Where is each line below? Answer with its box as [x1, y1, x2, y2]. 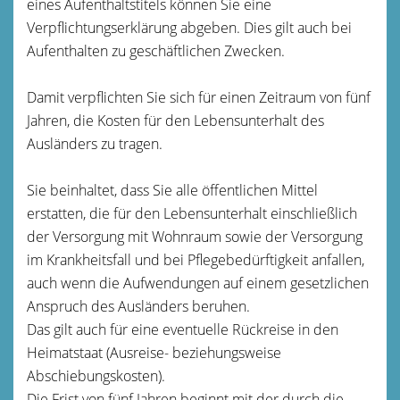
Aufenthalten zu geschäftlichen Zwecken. [27, 40, 285, 61]
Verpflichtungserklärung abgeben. [27, 17, 244, 37]
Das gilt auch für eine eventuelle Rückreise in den [27, 319, 338, 339]
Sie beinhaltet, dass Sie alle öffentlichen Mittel [27, 179, 318, 200]
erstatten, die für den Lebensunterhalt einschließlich [27, 203, 357, 223]
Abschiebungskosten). [27, 365, 165, 386]
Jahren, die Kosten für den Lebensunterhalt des [27, 110, 324, 130]
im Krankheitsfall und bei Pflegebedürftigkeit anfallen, [27, 249, 364, 270]
